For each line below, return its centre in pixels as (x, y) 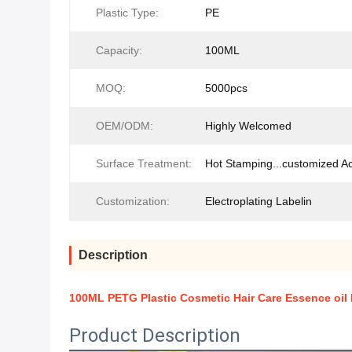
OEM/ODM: (125, 126)
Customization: (133, 201)
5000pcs (226, 88)
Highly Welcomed (248, 126)
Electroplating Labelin (258, 201)
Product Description (155, 335)
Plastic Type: (127, 13)
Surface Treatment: (144, 163)
